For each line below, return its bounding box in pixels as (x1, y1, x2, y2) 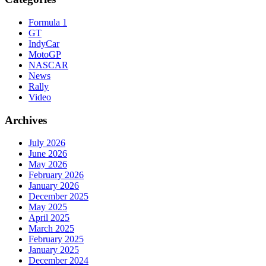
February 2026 (28, 170, 84, 180)
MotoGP (28, 49, 61, 59)
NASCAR (28, 59, 68, 70)
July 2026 (28, 138, 65, 148)
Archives (5, 113, 47, 126)
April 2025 (28, 213, 69, 223)
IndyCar (28, 38, 59, 49)
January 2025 (28, 245, 79, 255)
